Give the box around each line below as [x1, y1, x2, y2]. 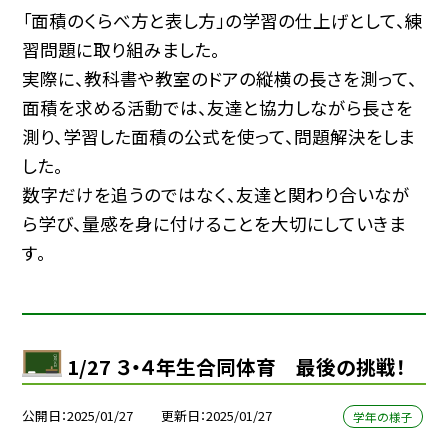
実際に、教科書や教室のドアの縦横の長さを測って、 [22, 65, 418, 91]
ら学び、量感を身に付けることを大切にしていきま [22, 210, 407, 236]
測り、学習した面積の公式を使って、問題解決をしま [22, 123, 416, 149]
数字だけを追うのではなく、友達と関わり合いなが [22, 181, 411, 207]
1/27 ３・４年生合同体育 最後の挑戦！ [67, 352, 406, 382]
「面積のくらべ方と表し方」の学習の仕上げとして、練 [22, 7, 424, 33]
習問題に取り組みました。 [22, 36, 221, 62]
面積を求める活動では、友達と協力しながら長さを [22, 94, 414, 120]
